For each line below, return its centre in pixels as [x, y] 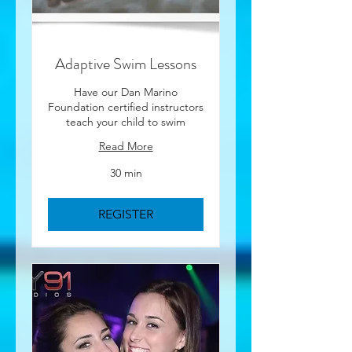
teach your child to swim [126, 122]
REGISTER [126, 214]
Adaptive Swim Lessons [126, 64]
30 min [126, 173]
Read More [126, 146]
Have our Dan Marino [126, 92]
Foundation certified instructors [126, 107]
